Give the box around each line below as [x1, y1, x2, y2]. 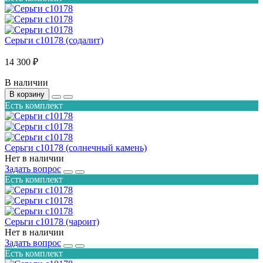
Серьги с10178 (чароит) [5, 216, 99, 227]
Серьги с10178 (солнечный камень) [5, 142, 147, 153]
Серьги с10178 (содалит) [5, 35, 103, 45]
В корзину [9, 89, 45, 99]
